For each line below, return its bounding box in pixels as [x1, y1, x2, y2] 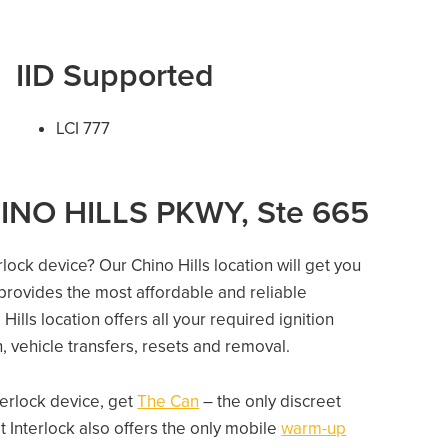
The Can [137, 391, 200, 412]
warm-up [281, 418, 347, 439]
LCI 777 [56, 118, 111, 139]
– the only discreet [199, 391, 342, 412]
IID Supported [16, 57, 215, 95]
